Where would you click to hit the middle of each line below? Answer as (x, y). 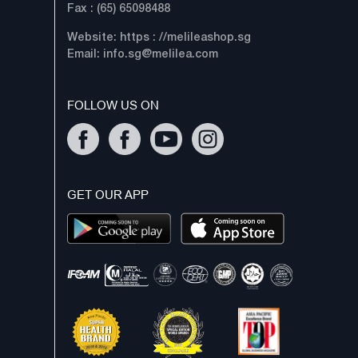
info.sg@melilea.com (160, 54)
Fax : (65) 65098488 (118, 9)
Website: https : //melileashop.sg (159, 38)
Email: (85, 54)
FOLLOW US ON (113, 105)
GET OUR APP (107, 195)
